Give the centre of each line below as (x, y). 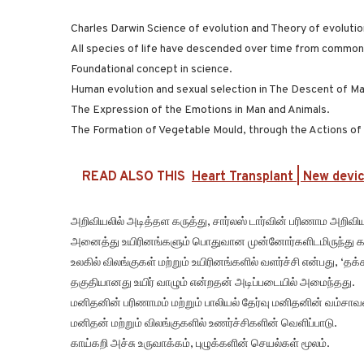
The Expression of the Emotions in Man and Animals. (200, 110)
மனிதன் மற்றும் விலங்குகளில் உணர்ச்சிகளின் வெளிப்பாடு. (204, 324)
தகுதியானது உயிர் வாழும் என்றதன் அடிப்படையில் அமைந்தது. (213, 284)
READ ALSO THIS (134, 178)
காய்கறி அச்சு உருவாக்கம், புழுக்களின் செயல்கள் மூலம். (200, 344)
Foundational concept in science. (152, 70)
